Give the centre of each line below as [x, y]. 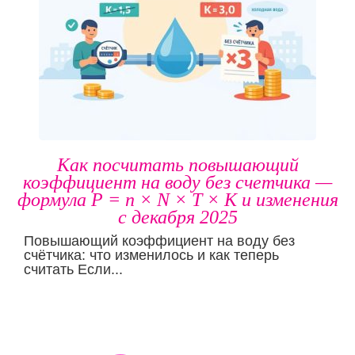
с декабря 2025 [177, 217]
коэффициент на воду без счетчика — [177, 182]
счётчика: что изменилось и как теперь [151, 255]
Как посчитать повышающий [177, 164]
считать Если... [73, 269]
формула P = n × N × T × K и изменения [177, 199]
